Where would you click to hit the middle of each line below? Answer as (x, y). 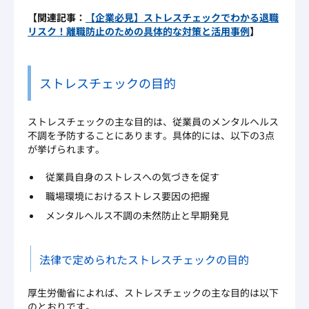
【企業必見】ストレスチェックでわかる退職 (182, 18)
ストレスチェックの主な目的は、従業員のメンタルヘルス (153, 122)
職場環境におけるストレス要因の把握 (128, 196)
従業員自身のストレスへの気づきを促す (132, 177)
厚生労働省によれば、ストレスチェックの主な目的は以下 (153, 293)
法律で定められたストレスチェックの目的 (144, 260)
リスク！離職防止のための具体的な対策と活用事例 (139, 31)
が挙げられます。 (66, 149)
